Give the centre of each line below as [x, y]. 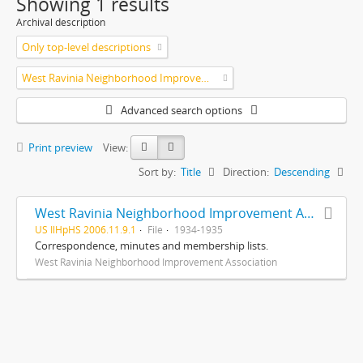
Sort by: [157, 171]
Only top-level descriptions [86, 47]
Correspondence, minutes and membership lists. [152, 245]
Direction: [246, 171]
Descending [302, 171]
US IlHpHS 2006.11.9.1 [85, 229]
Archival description [61, 22]
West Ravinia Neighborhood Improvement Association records [309, 213]
